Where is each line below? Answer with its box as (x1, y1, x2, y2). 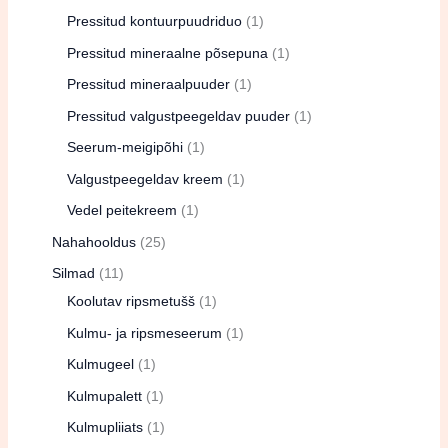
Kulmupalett (66, 387, 142, 404)
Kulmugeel (66, 356, 134, 373)
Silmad (51, 265, 95, 282)
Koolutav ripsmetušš (66, 293, 195, 310)
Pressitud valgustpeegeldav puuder (66, 107, 290, 124)
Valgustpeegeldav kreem (66, 170, 223, 187)
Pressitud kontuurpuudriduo (66, 13, 242, 30)
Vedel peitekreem (66, 202, 177, 219)
